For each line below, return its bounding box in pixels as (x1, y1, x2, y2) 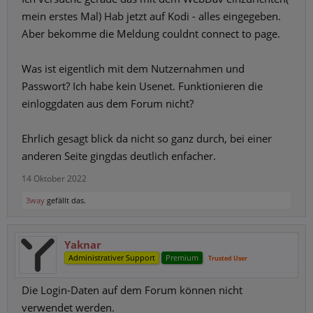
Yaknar (64, 238, 101, 252)
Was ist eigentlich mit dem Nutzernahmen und (22, 61, 245, 75)
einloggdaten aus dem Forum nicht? (22, 96, 194, 110)
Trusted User (208, 254, 247, 263)
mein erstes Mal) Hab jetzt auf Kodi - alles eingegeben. (22, 9, 281, 23)
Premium (166, 252, 198, 263)
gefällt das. (45, 195, 86, 205)
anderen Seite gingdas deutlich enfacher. (22, 149, 216, 163)
